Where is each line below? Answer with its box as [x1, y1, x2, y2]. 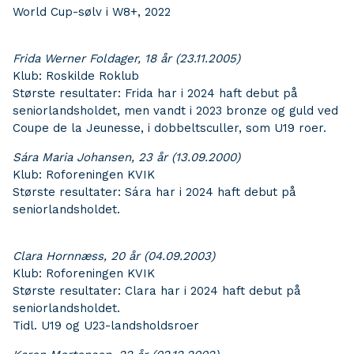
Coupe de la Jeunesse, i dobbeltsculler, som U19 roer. [13, 121, 326, 135]
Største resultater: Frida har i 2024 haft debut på [13, 86, 298, 100]
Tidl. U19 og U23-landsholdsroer [13, 318, 199, 333]
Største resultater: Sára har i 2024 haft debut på [13, 185, 296, 199]
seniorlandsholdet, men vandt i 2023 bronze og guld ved [13, 104, 338, 118]
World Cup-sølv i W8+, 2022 [13, 5, 171, 19]
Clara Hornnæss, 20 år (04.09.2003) [13, 249, 215, 263]
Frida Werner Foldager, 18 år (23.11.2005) [13, 51, 240, 66]
